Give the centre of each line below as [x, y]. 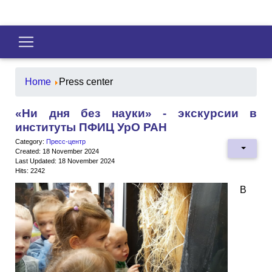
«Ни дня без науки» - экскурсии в [136, 113]
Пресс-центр [66, 141]
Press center [86, 81]
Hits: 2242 [30, 170]
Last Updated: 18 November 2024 [65, 161]
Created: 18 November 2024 [57, 151]
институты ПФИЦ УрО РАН [91, 127]
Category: [31, 141]
